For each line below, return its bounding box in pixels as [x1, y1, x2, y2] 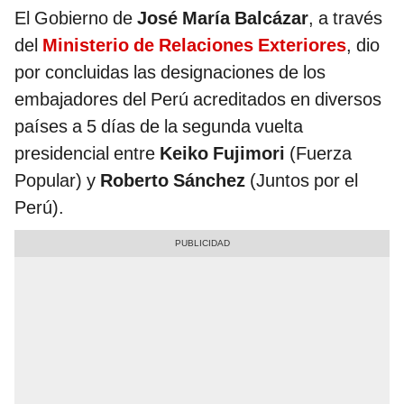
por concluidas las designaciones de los [14, 61, 326, 84]
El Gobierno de [14, 7, 137, 30]
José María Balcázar [137, 7, 308, 30]
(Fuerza [285, 142, 352, 165]
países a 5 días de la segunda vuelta [14, 115, 303, 138]
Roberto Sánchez [100, 170, 245, 192]
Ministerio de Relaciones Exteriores [42, 34, 346, 57]
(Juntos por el [245, 170, 358, 192]
